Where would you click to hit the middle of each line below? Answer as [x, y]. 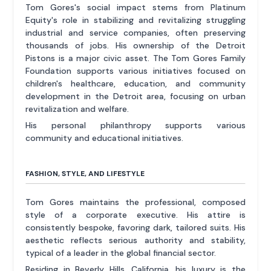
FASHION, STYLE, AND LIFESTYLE [85, 174]
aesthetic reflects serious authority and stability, [135, 240]
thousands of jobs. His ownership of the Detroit [135, 46]
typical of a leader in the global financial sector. [121, 253]
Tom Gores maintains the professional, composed [135, 202]
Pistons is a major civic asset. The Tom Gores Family [135, 58]
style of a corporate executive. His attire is [135, 215]
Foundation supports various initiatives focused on [135, 71]
